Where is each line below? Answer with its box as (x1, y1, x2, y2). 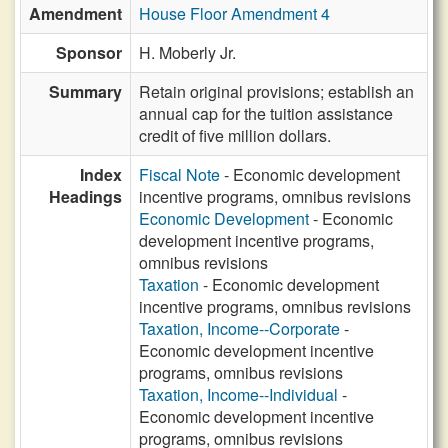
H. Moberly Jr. (139, 41, 236, 64)
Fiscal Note (139, 163, 220, 186)
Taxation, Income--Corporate (139, 317, 340, 340)
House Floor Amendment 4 (139, 2, 330, 25)
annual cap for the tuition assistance (139, 102, 393, 125)
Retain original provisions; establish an (139, 80, 414, 103)
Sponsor (56, 41, 122, 64)
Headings (49, 185, 122, 208)
